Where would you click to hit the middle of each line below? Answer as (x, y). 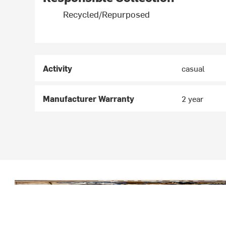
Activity (58, 68)
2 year (193, 99)
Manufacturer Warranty (89, 99)
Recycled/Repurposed (107, 14)
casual (193, 68)
